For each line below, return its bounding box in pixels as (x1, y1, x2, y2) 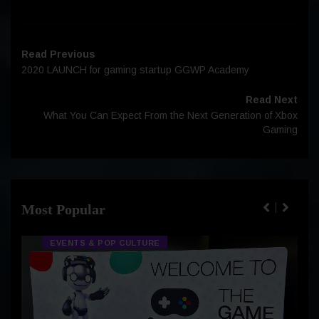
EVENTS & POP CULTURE (50, 238, 160, 247)
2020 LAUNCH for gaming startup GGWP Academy (21, 63, 249, 75)
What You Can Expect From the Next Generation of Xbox (43, 109, 298, 121)
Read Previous (21, 48, 95, 60)
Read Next (246, 93, 298, 105)
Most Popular (21, 201, 105, 217)
